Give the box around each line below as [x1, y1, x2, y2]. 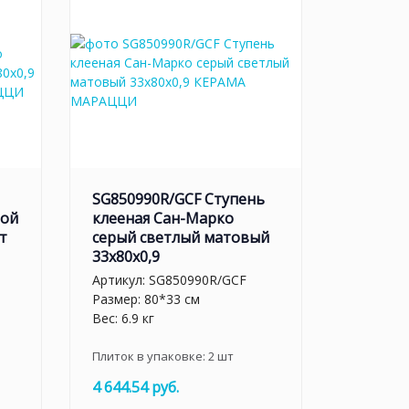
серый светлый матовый [92, 227, 269, 247]
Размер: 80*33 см [92, 289, 200, 308]
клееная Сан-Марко [92, 208, 234, 228]
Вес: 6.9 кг [92, 309, 154, 327]
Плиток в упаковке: [92, 347, 208, 364]
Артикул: [92, 270, 149, 288]
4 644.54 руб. [92, 376, 179, 397]
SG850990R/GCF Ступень [92, 189, 265, 209]
